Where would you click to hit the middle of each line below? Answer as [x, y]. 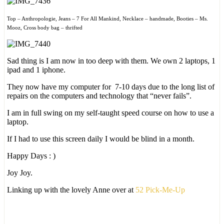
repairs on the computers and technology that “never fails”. [99, 95]
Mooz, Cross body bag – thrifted [45, 27]
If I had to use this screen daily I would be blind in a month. [101, 138]
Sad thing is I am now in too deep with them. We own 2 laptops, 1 [111, 60]
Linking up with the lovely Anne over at [71, 189]
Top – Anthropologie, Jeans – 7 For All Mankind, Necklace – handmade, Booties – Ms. [107, 18]
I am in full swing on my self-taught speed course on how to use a [110, 112]
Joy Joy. [20, 172]
